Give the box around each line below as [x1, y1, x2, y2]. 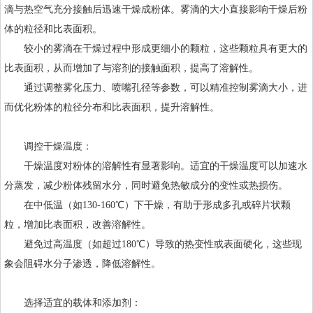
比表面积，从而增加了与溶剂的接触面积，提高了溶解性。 [4, 62, 259, 73]
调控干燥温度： [4, 140, 92, 152]
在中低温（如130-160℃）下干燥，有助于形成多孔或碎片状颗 [4, 199, 291, 210]
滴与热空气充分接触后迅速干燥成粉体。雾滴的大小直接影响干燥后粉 [4, 3, 307, 15]
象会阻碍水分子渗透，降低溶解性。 [4, 258, 161, 269]
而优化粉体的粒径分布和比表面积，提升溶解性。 [4, 101, 219, 112]
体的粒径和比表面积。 [4, 23, 102, 34]
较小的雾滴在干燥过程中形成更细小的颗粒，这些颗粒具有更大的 [4, 43, 307, 54]
